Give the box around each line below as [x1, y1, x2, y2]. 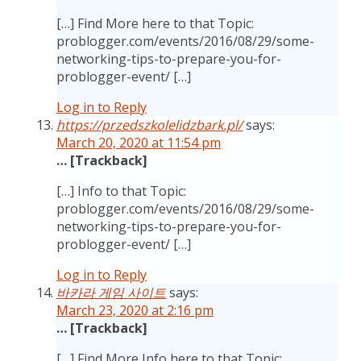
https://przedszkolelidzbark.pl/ [56, 116, 243, 134]
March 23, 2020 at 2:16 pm [56, 301, 214, 319]
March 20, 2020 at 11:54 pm [56, 134, 221, 151]
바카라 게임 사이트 [56, 284, 166, 301]
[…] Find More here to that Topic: [56, 15, 254, 32]
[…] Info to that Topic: [56, 182, 186, 200]
